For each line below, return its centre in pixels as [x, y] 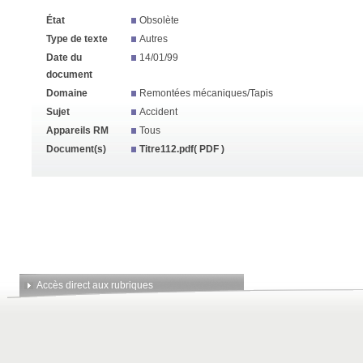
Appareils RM [77, 130]
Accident [158, 112]
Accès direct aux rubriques [95, 285]
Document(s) [76, 149]
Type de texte [77, 39]
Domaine [67, 93]
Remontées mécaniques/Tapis [206, 93]
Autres [154, 39]
